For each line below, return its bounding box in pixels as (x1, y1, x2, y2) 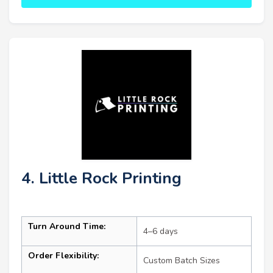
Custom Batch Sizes (143, 255, 220, 267)
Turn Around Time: (28, 221, 105, 233)
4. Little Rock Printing (21, 168, 182, 190)
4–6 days (143, 225, 178, 238)
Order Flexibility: (28, 250, 99, 262)
